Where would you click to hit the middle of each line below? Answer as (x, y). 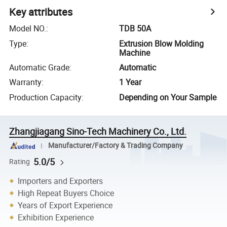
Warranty (26, 82)
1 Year (130, 82)
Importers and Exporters (61, 181)
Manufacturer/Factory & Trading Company (115, 146)
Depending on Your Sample (168, 97)
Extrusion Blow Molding (162, 43)
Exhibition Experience (56, 217)
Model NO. (28, 29)
